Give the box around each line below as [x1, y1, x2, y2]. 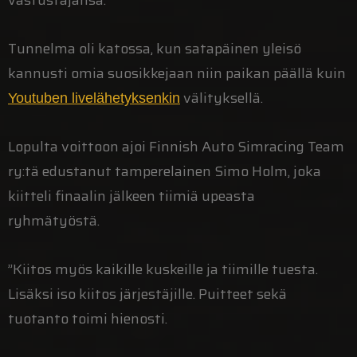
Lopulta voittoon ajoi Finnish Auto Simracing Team [8, 135, 344, 158]
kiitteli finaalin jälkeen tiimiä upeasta [8, 184, 255, 207]
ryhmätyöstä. [8, 209, 100, 232]
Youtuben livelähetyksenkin [8, 89, 180, 106]
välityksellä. [180, 86, 263, 109]
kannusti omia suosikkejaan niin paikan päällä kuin [8, 61, 346, 84]
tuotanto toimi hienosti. [8, 307, 167, 330]
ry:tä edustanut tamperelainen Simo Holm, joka [8, 159, 321, 182]
